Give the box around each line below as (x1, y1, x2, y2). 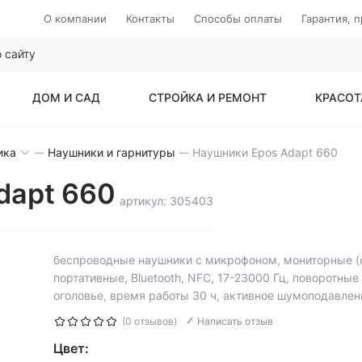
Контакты (126, 12, 175, 25)
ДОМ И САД (32, 90, 100, 104)
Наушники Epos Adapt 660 (192, 145, 338, 159)
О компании (44, 12, 107, 25)
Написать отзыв (196, 315, 273, 327)
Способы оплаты (194, 12, 282, 25)
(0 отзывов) (121, 315, 177, 327)
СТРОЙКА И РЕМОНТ (149, 90, 267, 104)
